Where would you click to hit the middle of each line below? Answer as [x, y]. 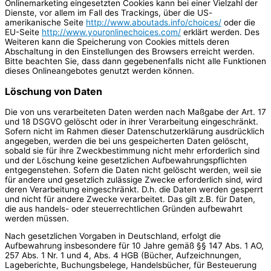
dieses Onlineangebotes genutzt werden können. [100, 70]
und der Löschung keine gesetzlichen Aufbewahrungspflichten [126, 160]
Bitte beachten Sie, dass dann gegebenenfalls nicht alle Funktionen [135, 61]
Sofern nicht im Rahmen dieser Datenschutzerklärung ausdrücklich [135, 131]
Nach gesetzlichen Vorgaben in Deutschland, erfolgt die [113, 236]
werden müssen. [37, 218]
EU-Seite [23, 32]
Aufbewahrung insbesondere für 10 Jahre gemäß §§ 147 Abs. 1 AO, [134, 246]
